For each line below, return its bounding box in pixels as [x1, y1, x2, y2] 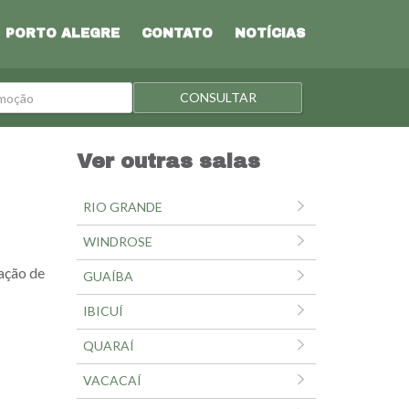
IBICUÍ [82, 303, 123, 319]
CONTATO [142, 26, 213, 40]
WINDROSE [82, 234, 152, 249]
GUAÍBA [82, 268, 133, 284]
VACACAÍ [82, 372, 142, 388]
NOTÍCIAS [235, 26, 305, 40]
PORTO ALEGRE [5, 26, 120, 40]
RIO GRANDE [82, 199, 163, 215]
